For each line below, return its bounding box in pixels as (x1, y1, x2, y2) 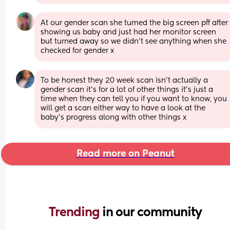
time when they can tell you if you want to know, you (41, 95, 227, 103)
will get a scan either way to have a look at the (41, 104, 206, 112)
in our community (102, 206, 202, 219)
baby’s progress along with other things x (41, 113, 187, 121)
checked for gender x (41, 47, 114, 54)
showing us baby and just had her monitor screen (41, 28, 217, 36)
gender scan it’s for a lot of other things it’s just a (41, 86, 214, 93)
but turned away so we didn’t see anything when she (41, 37, 227, 45)
